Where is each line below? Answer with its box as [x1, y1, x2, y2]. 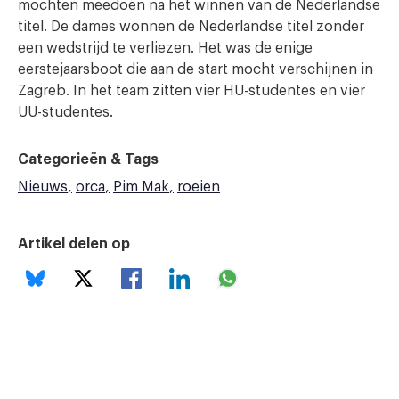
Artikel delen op [18, 237, 130, 251]
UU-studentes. [18, 105, 113, 119]
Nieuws [18, 180, 68, 194]
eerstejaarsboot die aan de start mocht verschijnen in [18, 62, 373, 77]
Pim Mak [113, 180, 169, 194]
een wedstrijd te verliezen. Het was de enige [18, 41, 313, 55]
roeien [177, 180, 220, 194]
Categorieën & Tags [18, 152, 159, 167]
